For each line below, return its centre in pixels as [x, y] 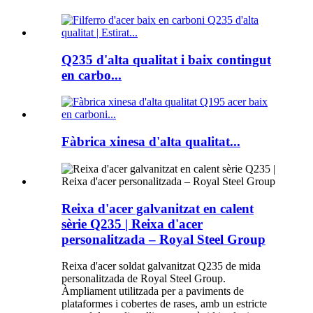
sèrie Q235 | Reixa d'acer [132, 224]
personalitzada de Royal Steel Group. [144, 279]
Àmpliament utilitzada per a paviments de [153, 291]
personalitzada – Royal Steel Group [163, 239]
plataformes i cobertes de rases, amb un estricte [164, 304]
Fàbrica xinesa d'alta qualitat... [151, 142]
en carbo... [92, 75]
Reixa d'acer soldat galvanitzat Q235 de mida [161, 266]
